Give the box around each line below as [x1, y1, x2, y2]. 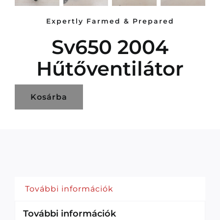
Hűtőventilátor [36, 56, 184, 81]
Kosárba [30, 92, 67, 102]
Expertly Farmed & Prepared [46, 17, 174, 26]
